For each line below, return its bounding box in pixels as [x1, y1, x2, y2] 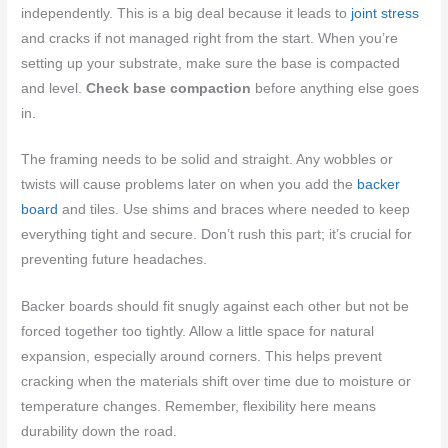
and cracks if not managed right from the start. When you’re [21, 30, 399, 46]
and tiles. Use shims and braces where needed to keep [58, 202, 411, 218]
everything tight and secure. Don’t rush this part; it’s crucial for [21, 227, 413, 243]
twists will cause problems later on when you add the [21, 177, 358, 193]
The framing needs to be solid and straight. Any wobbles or [21, 152, 394, 168]
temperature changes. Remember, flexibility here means [21, 399, 377, 415]
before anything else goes [251, 80, 420, 96]
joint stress [351, 5, 420, 21]
